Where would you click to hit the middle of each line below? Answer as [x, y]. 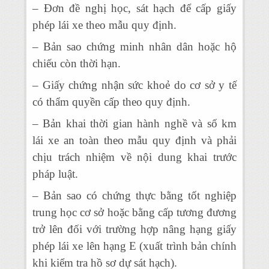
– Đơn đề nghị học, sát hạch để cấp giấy [134, 8]
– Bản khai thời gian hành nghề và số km [134, 123]
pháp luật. [55, 174]
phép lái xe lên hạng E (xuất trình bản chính [134, 246]
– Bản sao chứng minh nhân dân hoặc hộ [134, 47]
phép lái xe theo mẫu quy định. [104, 25]
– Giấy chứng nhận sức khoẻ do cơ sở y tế [134, 85]
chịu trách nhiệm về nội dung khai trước [134, 157]
